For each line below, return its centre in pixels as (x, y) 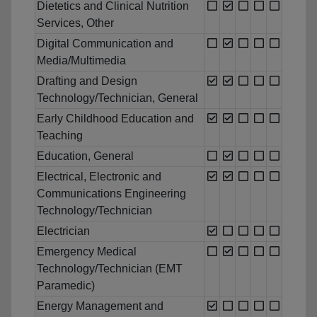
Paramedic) (66, 286)
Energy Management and (100, 306)
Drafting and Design (87, 81)
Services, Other (75, 23)
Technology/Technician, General (117, 98)
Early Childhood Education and (115, 119)
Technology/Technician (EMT (110, 269)
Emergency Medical (87, 252)
